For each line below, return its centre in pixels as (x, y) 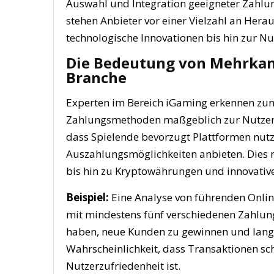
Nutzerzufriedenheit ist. (123, 266)
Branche (96, 77)
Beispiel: (87, 197)
